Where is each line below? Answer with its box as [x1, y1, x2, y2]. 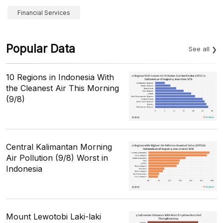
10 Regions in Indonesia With [6, 72, 114, 82]
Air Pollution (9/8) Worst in [6, 152, 108, 163]
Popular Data [6, 41, 75, 56]
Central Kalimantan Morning [6, 141, 112, 152]
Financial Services [17, 8, 70, 16]
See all [189, 44, 210, 53]
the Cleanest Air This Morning [6, 83, 119, 93]
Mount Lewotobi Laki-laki [6, 211, 101, 222]
